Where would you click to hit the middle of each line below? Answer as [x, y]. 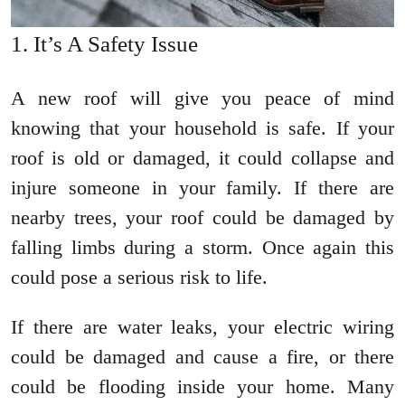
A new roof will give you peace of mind [202, 99]
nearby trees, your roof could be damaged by [202, 218]
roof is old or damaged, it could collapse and [202, 158]
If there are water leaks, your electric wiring [202, 327]
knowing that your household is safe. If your [202, 128]
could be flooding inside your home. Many [202, 387]
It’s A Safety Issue [116, 44]
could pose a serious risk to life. [139, 278]
